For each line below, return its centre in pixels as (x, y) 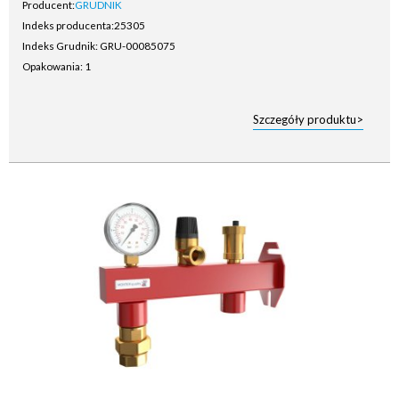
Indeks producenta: (68, 25)
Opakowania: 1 (57, 66)
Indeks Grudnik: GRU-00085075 (99, 45)
